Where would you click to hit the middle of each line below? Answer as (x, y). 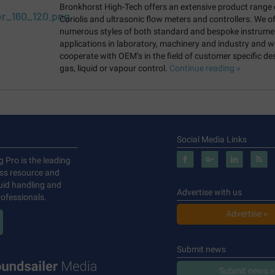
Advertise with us (209, 192)
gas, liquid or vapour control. (114, 68)
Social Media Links (211, 140)
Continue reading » (205, 68)
